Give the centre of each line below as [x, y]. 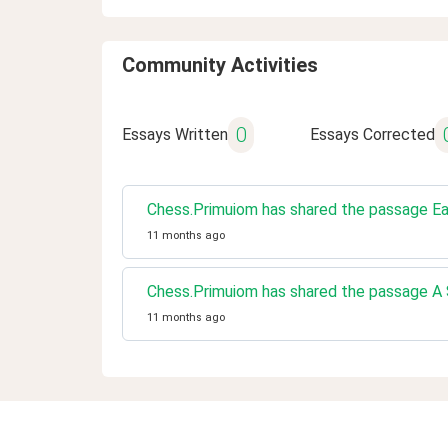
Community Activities [220, 65]
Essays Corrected [372, 134]
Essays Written [175, 134]
